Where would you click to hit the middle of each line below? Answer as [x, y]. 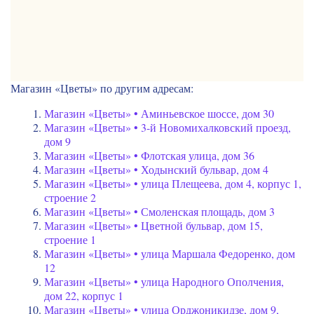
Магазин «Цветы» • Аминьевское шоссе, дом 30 [159, 114]
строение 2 [70, 198]
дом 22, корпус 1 [84, 296]
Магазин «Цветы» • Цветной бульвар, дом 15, [153, 226]
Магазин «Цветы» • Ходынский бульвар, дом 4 [156, 170]
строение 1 [70, 240]
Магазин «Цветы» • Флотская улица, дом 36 [149, 156]
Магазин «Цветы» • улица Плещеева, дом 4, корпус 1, [173, 184]
